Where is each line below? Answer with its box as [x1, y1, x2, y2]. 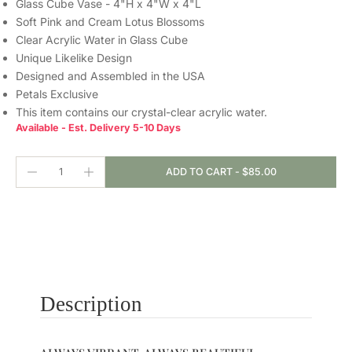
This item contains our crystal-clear [16, 104, 199, 119]
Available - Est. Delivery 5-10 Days [16, 121, 181, 134]
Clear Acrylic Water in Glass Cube [16, 32, 188, 46]
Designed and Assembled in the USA [16, 68, 205, 82]
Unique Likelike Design [16, 50, 132, 64]
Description [39, 291, 142, 316]
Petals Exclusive [16, 86, 98, 101]
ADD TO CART [165, 165, 235, 178]
